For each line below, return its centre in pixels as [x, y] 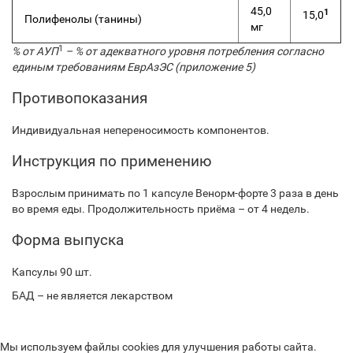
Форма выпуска [68, 240]
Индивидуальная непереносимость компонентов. [141, 130]
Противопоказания [80, 98]
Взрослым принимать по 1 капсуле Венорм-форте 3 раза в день [175, 193]
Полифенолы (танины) [83, 19]
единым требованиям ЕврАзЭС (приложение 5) [134, 67]
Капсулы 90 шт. [52, 272]
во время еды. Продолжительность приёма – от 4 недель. [161, 209]
